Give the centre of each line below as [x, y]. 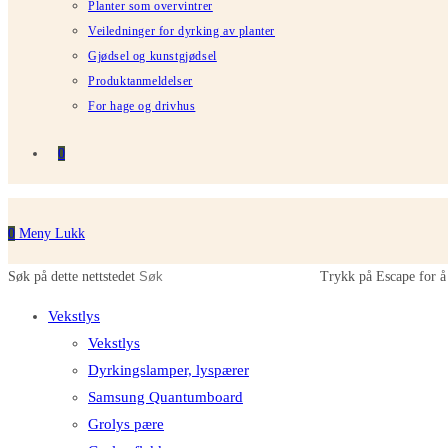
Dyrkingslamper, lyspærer [168, 369]
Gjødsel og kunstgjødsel [152, 55]
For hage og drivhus [142, 105]
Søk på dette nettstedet [71, 276]
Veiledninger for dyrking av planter [181, 30]
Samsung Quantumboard [165, 396]
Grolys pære [126, 423]
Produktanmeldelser [140, 80]
